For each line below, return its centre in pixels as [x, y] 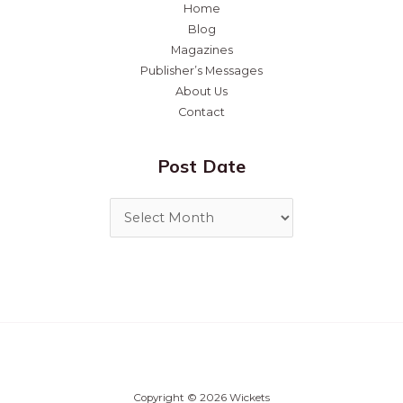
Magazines [201, 50]
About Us [201, 92]
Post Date [201, 166]
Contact [201, 112]
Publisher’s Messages [201, 71]
